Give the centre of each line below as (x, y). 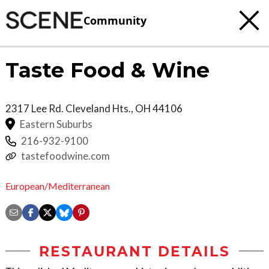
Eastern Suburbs (56, 124)
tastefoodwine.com (65, 156)
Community (115, 20)
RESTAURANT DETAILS (134, 251)
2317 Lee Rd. (35, 108)
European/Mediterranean (58, 186)
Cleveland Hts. (98, 108)
